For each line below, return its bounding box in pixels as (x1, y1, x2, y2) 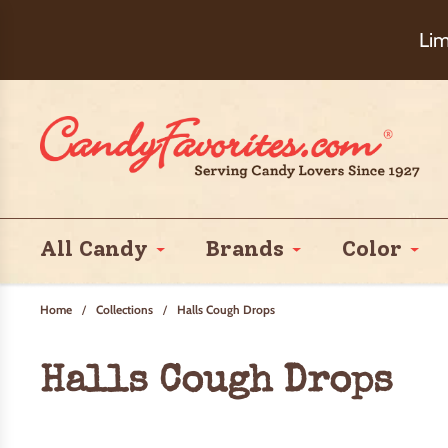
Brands (205, 235, 285, 262)
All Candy (40, 235, 148, 262)
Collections (96, 302, 153, 317)
